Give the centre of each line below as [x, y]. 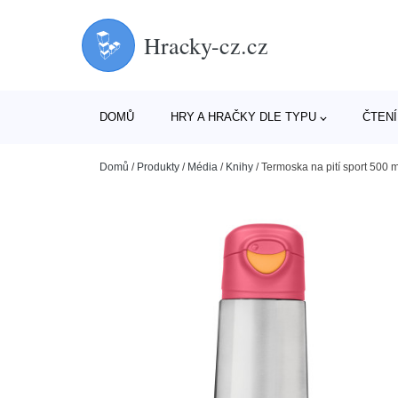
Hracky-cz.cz [206, 45]
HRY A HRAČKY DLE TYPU [243, 117]
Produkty [158, 167]
